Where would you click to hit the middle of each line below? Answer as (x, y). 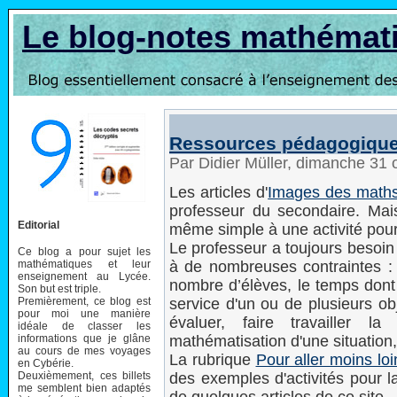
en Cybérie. (46, 363)
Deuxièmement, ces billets (84, 375)
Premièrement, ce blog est (84, 301)
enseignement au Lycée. (84, 276)
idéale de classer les (84, 326)
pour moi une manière (84, 313)
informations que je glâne (84, 338)
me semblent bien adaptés (84, 388)
